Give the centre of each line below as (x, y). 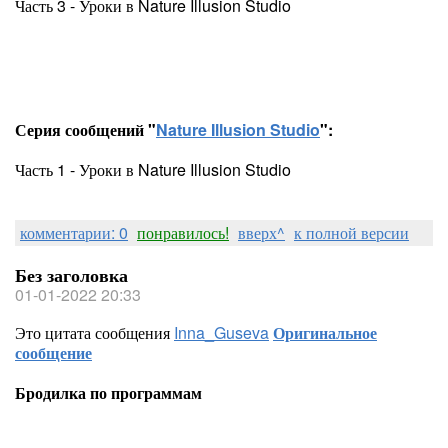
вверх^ (261, 232)
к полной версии (351, 232)
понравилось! (183, 232)
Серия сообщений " (85, 129)
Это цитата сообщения (94, 332)
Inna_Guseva (221, 332)
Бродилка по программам (108, 392)
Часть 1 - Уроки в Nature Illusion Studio (153, 169)
